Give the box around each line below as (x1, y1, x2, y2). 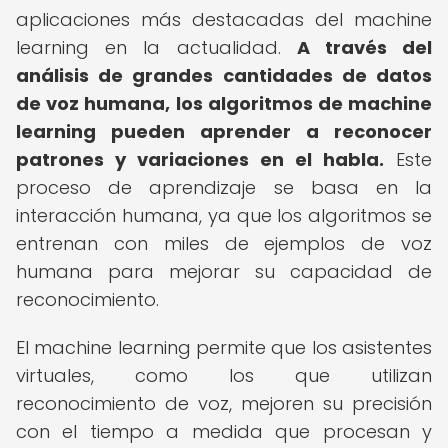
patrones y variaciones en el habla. (16, 147, 384, 172)
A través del (296, 35, 433, 60)
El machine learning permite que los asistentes (16, 335, 432, 360)
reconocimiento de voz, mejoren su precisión (16, 391, 432, 416)
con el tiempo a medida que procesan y (16, 419, 432, 444)
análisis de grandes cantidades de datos (16, 63, 432, 88)
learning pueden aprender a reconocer (16, 119, 432, 144)
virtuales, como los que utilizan (16, 363, 432, 388)
